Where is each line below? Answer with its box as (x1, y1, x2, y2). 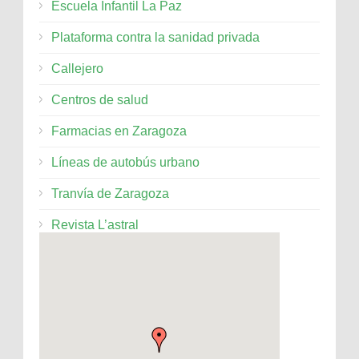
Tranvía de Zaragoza (51, 187, 169, 201)
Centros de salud (51, 93, 148, 107)
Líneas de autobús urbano (51, 155, 200, 170)
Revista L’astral (51, 218, 139, 232)
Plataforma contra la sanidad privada (51, 30, 260, 45)
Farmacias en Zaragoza (51, 124, 187, 139)
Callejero (51, 62, 103, 76)
